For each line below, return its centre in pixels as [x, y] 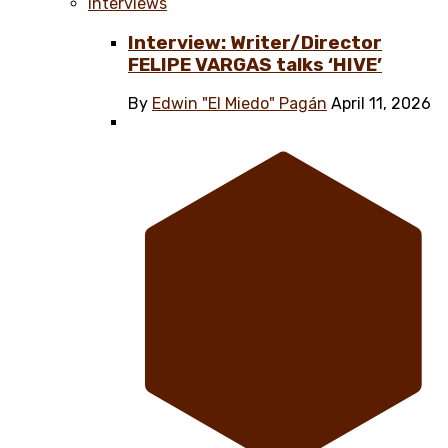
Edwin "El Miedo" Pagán [239, 104]
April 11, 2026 [381, 104]
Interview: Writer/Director [255, 42]
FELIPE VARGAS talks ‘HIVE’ [255, 64]
